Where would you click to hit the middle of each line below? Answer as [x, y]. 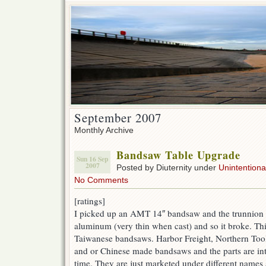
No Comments [101, 180]
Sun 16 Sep [92, 159]
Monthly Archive [104, 130]
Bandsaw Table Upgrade [178, 155]
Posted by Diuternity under [167, 167]
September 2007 [118, 118]
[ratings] [90, 201]
